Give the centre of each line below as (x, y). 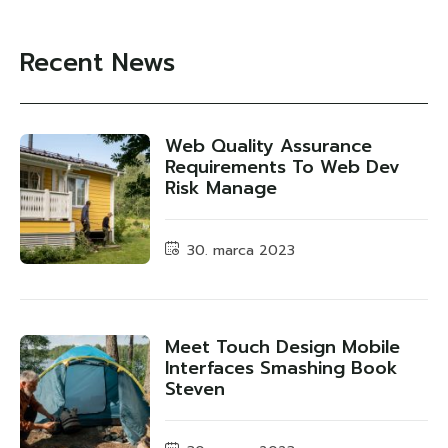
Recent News (97, 63)
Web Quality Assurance (268, 145)
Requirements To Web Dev (282, 166)
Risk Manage (221, 187)
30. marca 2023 (241, 250)
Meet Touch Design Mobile (282, 346)
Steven (195, 388)
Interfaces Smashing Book (281, 367)
